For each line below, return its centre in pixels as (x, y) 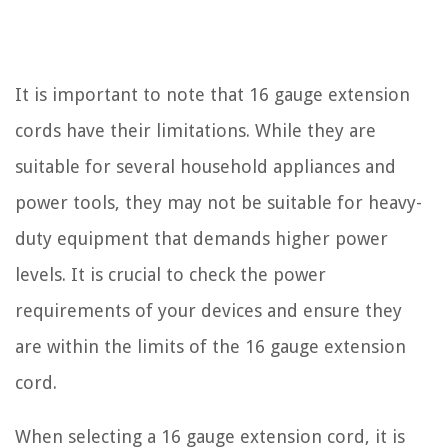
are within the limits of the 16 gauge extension (210, 346)
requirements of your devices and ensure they (208, 310)
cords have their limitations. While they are (195, 130)
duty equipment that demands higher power (201, 238)
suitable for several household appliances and (205, 166)
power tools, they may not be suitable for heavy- (218, 202)
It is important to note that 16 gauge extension (212, 94)
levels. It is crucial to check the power (170, 274)
